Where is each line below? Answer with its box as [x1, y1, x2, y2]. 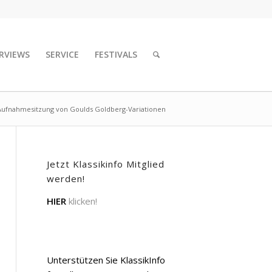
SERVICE [46, 49, 80, 60]
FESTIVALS [95, 49, 138, 60]
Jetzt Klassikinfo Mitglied [47, 158, 165, 170]
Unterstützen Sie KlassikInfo [47, 253, 165, 266]
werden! [47, 172, 85, 185]
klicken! [66, 194, 97, 207]
